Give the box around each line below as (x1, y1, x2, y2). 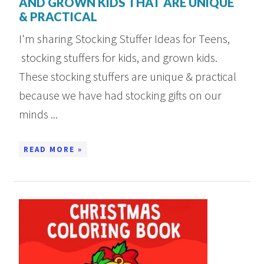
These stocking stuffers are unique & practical (19, 69, 237, 84)
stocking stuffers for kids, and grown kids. (19, 50, 220, 65)
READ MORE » (24, 144, 83, 155)
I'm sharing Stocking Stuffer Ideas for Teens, (19, 31, 230, 47)
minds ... (19, 107, 58, 122)
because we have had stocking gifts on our (19, 88, 222, 103)
